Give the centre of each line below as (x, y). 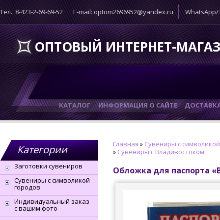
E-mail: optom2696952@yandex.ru (123, 12)
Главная (126, 144)
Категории (42, 150)
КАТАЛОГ (75, 105)
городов (27, 187)
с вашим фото (36, 208)
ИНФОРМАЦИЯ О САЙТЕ (138, 105)
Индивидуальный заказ (52, 201)
